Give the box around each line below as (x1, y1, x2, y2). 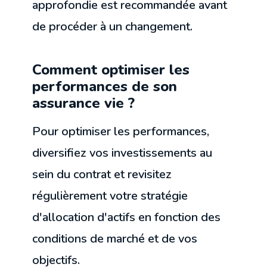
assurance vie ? (32, 94, 135, 113)
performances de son (32, 77, 178, 97)
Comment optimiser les (32, 60, 190, 80)
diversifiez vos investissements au (32, 145, 213, 162)
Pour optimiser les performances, (32, 123, 210, 140)
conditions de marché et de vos (32, 231, 198, 247)
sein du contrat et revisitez (32, 166, 172, 183)
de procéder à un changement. (32, 18, 193, 35)
